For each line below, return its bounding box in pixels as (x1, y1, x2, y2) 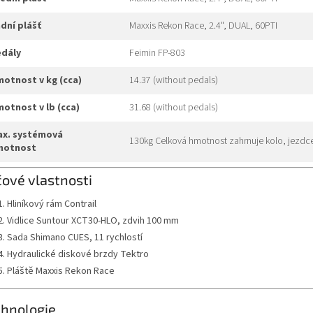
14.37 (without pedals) (129, 73, 218, 88)
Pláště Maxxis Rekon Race (7, 263, 115, 278)
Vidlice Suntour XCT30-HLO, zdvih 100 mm (7, 213, 179, 228)
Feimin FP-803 (129, 46, 185, 61)
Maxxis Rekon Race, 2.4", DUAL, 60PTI (129, 19, 277, 34)
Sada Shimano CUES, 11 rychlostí (7, 230, 143, 245)
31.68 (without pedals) (129, 101, 218, 115)
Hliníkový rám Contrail (7, 196, 96, 211)
